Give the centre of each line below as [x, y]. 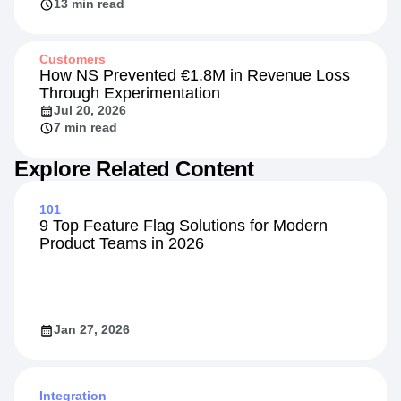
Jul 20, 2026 [90, 110]
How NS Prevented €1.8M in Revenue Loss [195, 75]
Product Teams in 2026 [122, 243]
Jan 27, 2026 [92, 329]
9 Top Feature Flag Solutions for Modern [183, 226]
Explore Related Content [134, 169]
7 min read [85, 127]
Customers [73, 59]
